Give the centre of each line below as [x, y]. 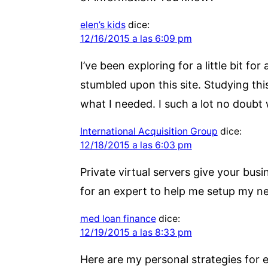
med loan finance [118, 218]
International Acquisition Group [149, 131]
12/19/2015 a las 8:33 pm [136, 232]
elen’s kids [103, 25]
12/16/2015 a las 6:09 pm [136, 38]
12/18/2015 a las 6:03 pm [136, 145]
